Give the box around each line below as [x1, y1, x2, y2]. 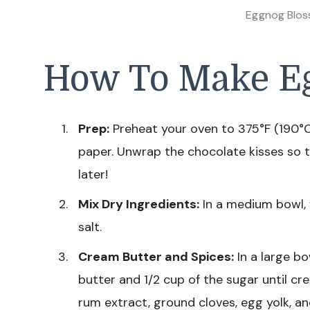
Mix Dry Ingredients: [78, 195, 199, 212]
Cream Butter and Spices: [78, 248, 234, 265]
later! [78, 165, 108, 183]
